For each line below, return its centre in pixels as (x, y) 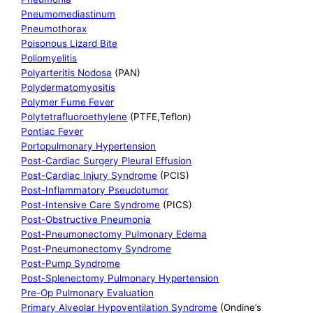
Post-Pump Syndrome (71, 264)
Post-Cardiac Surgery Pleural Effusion (107, 161)
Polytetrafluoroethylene (74, 117)
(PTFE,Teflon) (160, 117)
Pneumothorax (54, 29)
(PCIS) (174, 176)
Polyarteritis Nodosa (67, 73)
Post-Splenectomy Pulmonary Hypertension (120, 278)
